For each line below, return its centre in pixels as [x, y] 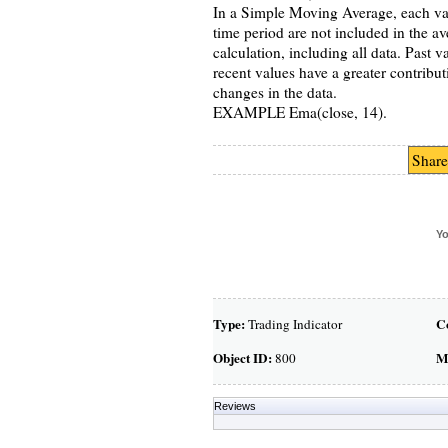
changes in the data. [274, 92]
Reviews [234, 406]
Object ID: [242, 358]
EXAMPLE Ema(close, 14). [299, 112]
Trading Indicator [293, 324]
